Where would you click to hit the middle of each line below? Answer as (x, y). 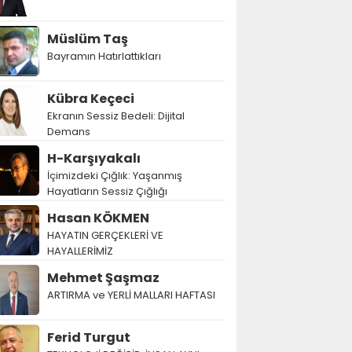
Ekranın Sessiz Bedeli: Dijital (116, 116)
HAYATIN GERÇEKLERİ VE (105, 235)
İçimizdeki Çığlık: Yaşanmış (115, 176)
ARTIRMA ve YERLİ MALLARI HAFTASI (131, 295)
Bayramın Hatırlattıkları (104, 56)
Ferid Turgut (89, 337)
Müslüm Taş (88, 39)
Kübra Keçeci (91, 99)
